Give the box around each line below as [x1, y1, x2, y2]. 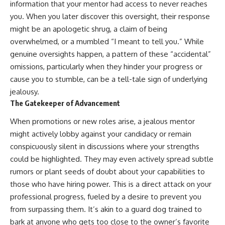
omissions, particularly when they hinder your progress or [10, 61, 202, 71]
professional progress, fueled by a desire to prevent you [10, 192, 201, 202]
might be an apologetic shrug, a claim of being [10, 24, 167, 34]
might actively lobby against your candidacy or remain [10, 129, 191, 139]
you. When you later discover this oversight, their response [10, 11, 210, 21]
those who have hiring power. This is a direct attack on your [10, 179, 211, 189]
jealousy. [10, 86, 39, 96]
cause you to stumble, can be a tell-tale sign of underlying [10, 74, 207, 84]
